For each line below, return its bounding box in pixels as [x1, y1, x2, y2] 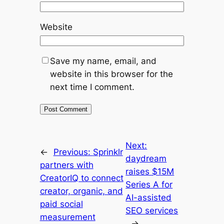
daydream [125, 153, 167, 163]
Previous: [53, 146, 93, 157]
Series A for [125, 179, 173, 189]
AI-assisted [125, 192, 172, 202]
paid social [39, 198, 83, 209]
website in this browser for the [49, 69, 173, 79]
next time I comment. [49, 82, 134, 92]
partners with [39, 159, 93, 170]
